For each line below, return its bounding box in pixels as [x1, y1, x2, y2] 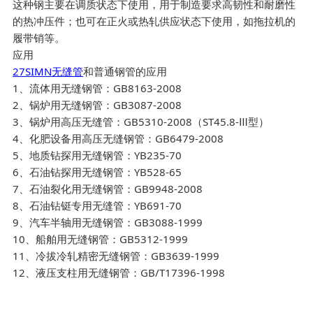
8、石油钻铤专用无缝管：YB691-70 [13, 198, 182, 212]
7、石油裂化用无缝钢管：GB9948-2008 [13, 182, 203, 196]
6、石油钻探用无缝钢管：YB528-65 [13, 165, 182, 179]
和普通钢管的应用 [83, 64, 168, 78]
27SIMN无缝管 [13, 64, 84, 78]
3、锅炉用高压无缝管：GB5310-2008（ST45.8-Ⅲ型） [13, 115, 270, 129]
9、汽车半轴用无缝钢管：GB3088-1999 [13, 215, 203, 229]
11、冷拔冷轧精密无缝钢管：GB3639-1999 [13, 249, 220, 263]
